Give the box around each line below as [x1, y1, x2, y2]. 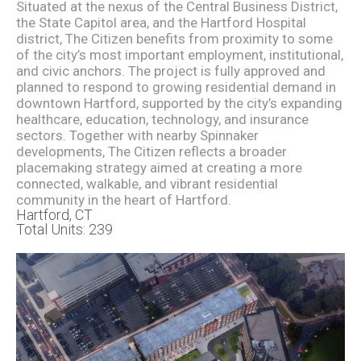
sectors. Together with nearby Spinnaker [16, 127, 259, 143]
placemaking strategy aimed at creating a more [16, 160, 302, 176]
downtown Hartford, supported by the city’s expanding [16, 95, 342, 111]
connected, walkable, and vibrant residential [16, 176, 278, 192]
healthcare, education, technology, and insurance [16, 111, 309, 127]
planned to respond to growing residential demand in [16, 79, 336, 95]
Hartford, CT [16, 206, 93, 223]
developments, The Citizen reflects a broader [16, 143, 287, 160]
